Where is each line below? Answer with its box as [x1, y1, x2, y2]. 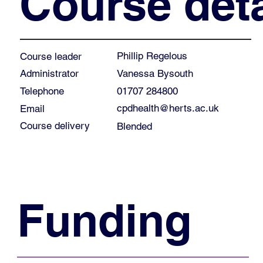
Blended [116, 120, 152, 132]
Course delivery [19, 120, 90, 132]
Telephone [19, 85, 64, 97]
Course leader [19, 50, 82, 62]
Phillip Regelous [116, 50, 187, 62]
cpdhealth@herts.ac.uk [116, 102, 219, 114]
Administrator [19, 68, 79, 80]
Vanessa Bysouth [116, 67, 193, 79]
